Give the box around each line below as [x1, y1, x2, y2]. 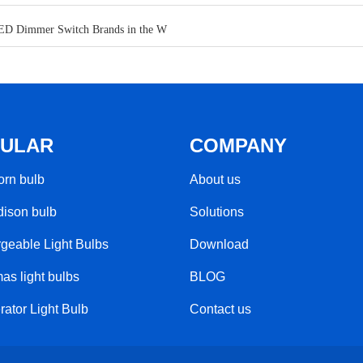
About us [189, 173, 241, 187]
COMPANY [189, 135, 287, 157]
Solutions [189, 205, 244, 220]
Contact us [189, 302, 251, 317]
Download [189, 237, 249, 252]
